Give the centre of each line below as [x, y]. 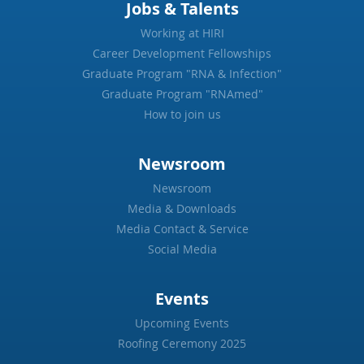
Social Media [182, 249]
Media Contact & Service [182, 229]
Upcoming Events [182, 323]
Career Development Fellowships [182, 54]
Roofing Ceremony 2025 [182, 344]
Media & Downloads [182, 209]
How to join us [182, 115]
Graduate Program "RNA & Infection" [182, 74]
